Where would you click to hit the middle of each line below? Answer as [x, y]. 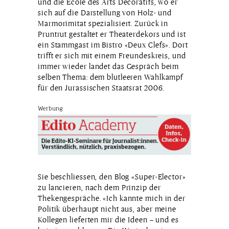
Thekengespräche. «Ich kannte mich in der [112, 198]
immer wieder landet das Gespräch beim [109, 66]
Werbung [50, 108]
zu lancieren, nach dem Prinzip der [99, 188]
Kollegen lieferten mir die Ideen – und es [108, 220]
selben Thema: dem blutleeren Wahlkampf [111, 77]
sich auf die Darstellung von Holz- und [105, 12]
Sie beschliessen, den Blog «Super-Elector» [112, 177]
